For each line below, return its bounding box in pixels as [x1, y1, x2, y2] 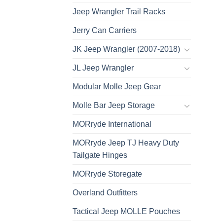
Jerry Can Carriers [73, 26, 137, 35]
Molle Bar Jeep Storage [73, 101, 155, 110]
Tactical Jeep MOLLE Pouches [73, 207, 180, 216]
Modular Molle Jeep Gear [73, 82, 161, 91]
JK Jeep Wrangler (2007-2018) [73, 45, 180, 54]
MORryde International [73, 120, 151, 129]
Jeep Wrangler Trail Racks [73, 7, 165, 16]
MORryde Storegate [73, 170, 142, 179]
